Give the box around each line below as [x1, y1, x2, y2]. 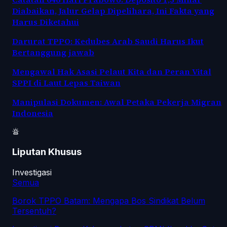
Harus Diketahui [12, 16, 79, 27]
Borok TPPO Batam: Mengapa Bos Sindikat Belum [12, 196, 205, 206]
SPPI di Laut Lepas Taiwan [12, 77, 121, 88]
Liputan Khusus [12, 146, 82, 158]
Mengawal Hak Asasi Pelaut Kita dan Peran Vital [12, 65, 211, 77]
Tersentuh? [12, 206, 56, 216]
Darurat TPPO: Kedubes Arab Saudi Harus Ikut [12, 35, 204, 47]
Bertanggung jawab [12, 46, 94, 58]
